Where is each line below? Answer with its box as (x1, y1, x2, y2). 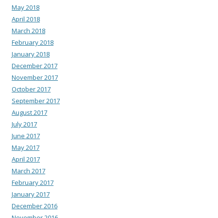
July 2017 (12, 119, 37, 128)
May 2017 (12, 143, 39, 152)
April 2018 (12, 14, 40, 23)
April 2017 (12, 154, 40, 163)
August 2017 (12, 108, 47, 117)
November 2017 (12, 73, 58, 82)
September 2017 (12, 96, 60, 105)
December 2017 (12, 61, 57, 70)
